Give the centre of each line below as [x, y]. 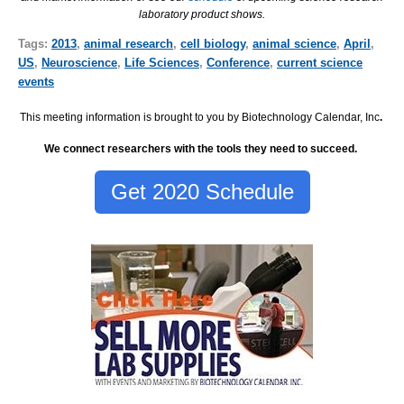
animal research [129, 44]
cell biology [213, 44]
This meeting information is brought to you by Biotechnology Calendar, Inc [199, 117]
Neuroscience [79, 63]
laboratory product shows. [202, 15]
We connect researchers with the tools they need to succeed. [202, 148]
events [36, 82]
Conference [238, 63]
